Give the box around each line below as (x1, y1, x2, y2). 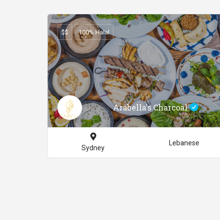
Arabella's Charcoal (113, 102, 190, 112)
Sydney (82, 144, 105, 152)
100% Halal (79, 28, 110, 36)
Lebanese (168, 138, 199, 147)
